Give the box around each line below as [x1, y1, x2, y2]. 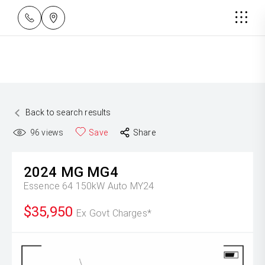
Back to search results [25, 108, 111, 117]
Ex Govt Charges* [76, 208, 151, 219]
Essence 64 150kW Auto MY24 [24, 180, 154, 192]
